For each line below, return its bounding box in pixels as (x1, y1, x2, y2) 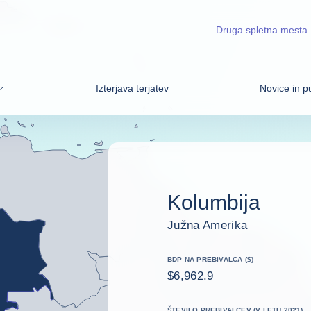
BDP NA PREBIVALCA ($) (167, 255, 254, 263)
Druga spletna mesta (216, 24, 308, 35)
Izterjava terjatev (95, 82, 169, 94)
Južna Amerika (167, 218, 248, 232)
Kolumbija (167, 190, 260, 214)
